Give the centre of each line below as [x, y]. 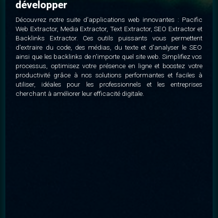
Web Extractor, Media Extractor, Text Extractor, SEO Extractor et [109, 28]
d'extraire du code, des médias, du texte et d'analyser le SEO [109, 47]
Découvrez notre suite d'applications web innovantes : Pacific [109, 19]
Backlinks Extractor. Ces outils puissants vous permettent [109, 38]
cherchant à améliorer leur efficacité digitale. [80, 93]
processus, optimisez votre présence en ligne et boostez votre [109, 65]
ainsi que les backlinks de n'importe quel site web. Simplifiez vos [109, 56]
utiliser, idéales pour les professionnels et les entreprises [109, 84]
